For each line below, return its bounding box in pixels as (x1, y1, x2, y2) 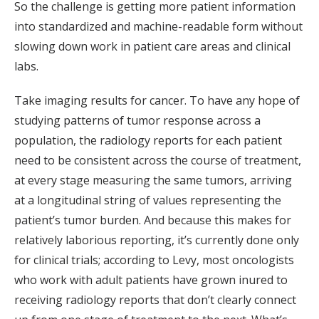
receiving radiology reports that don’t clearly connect (14, 292, 296, 308)
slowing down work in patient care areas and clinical (14, 38, 291, 55)
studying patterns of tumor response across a (14, 113, 261, 129)
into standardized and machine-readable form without (14, 19, 303, 35)
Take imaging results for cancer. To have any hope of (14, 93, 300, 109)
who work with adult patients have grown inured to (14, 272, 288, 288)
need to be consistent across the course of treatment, (14, 152, 301, 169)
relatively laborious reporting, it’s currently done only (14, 232, 299, 249)
